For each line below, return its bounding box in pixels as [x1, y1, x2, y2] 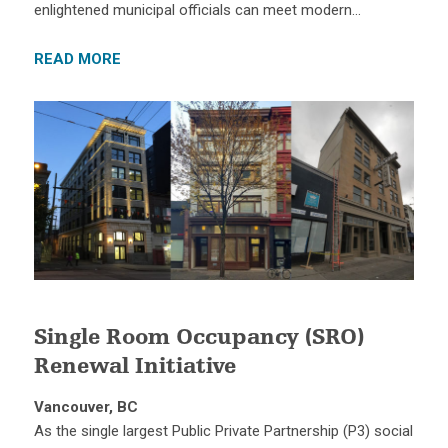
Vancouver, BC [33, 398, 138, 417]
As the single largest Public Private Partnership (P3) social [33, 422, 413, 441]
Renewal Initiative [33, 357, 236, 380]
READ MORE [33, 49, 121, 68]
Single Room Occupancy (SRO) [33, 328, 364, 351]
